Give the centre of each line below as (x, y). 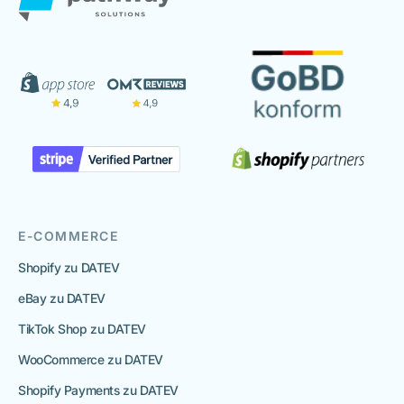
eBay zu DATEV (62, 298)
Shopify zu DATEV (69, 268)
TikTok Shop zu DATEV (82, 329)
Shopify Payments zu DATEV (98, 390)
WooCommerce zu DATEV (91, 360)
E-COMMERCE (68, 236)
